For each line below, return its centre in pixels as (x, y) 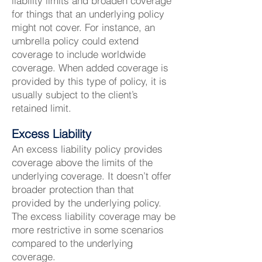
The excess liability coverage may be (94, 216)
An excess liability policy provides (87, 149)
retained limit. (42, 108)
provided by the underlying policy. (87, 203)
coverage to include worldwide (79, 54)
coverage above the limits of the (82, 162)
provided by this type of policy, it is (89, 81)
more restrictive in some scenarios (88, 230)
